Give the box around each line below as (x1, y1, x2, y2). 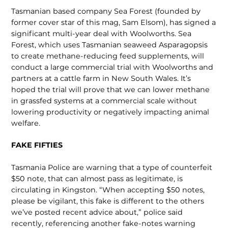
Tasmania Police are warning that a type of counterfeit (11, 162, 213, 172)
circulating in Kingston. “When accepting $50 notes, (11, 185, 205, 194)
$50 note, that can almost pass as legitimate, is (11, 174, 183, 183)
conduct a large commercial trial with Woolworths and (11, 62, 214, 72)
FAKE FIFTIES (11, 140, 63, 150)
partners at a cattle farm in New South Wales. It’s (11, 73, 191, 83)
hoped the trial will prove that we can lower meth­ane (11, 84, 210, 94)
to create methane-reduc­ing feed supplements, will (11, 51, 205, 61)
